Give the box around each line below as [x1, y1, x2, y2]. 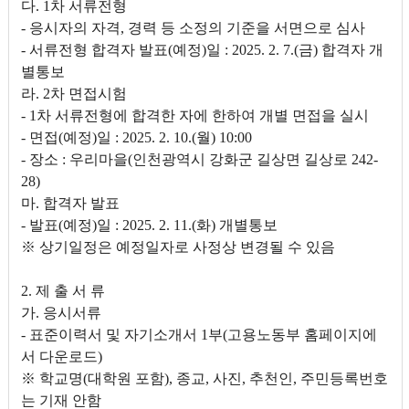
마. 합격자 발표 [20, 195, 120, 211]
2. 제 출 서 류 [20, 283, 105, 299]
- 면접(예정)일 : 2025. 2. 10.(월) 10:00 [20, 130, 252, 145]
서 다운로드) [20, 349, 102, 364]
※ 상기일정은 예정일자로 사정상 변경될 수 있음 [20, 239, 335, 255]
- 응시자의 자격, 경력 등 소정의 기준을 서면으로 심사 [20, 20, 365, 36]
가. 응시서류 [20, 305, 101, 320]
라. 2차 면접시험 [20, 86, 127, 101]
